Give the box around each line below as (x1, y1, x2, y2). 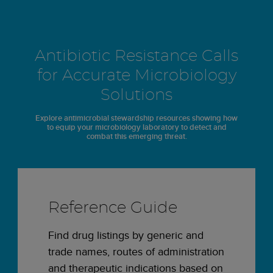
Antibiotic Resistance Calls (35, 48, 238, 64)
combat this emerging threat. (86, 130, 187, 142)
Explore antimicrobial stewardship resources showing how (35, 112, 238, 124)
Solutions (101, 87, 172, 103)
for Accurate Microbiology (37, 68, 236, 83)
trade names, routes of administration (48, 243, 224, 259)
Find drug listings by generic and (48, 227, 204, 243)
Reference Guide (48, 200, 177, 216)
